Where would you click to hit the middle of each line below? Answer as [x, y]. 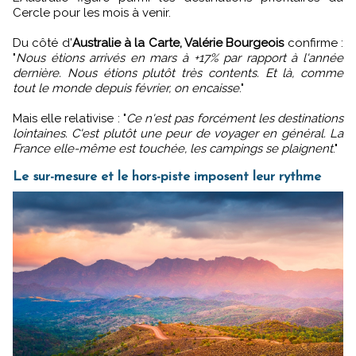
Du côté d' [43, 43]
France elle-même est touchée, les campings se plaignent [173, 149]
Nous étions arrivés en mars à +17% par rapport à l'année [180, 58]
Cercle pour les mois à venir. [92, 13]
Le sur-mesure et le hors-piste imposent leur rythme [167, 177]
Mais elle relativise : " [70, 119]
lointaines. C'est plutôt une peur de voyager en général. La [178, 134]
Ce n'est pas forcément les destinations [235, 119]
